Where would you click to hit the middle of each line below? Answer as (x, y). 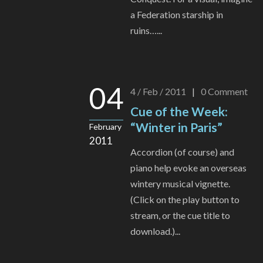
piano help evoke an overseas (188, 168)
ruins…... (146, 31)
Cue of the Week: (179, 112)
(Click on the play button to (185, 200)
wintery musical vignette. (180, 184)
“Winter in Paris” (176, 127)
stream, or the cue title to (180, 215)
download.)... (155, 231)
